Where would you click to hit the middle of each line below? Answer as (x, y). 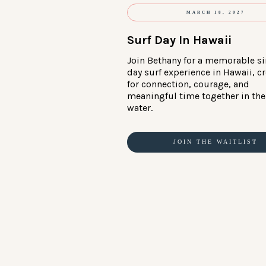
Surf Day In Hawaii (179, 40)
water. (140, 107)
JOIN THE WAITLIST (216, 141)
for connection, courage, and (188, 84)
